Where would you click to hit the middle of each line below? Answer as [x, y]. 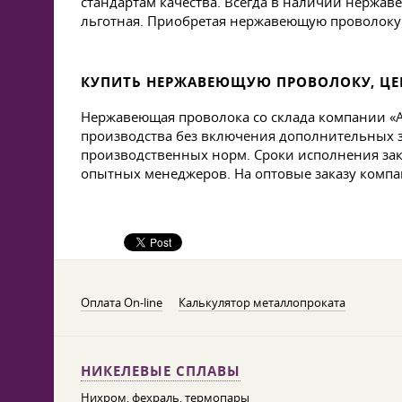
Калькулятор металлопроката [262, 302]
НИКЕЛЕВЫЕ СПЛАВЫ [161, 371]
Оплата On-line [122, 302]
